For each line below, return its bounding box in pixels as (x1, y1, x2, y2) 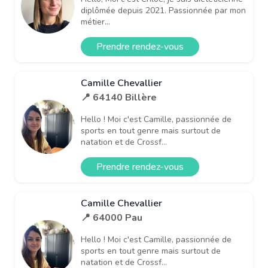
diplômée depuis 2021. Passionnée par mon (81, 4, 246, 16)
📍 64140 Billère (81, 90, 157, 104)
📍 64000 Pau (81, 211, 142, 224)
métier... (81, 16, 110, 28)
